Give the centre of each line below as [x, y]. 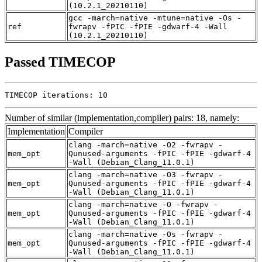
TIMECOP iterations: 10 [56, 95]
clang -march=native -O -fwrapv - [143, 204]
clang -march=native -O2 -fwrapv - [146, 144]
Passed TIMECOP [60, 62]
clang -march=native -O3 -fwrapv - [146, 174]
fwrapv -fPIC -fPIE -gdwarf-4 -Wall [148, 26]
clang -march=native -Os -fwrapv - [146, 234]
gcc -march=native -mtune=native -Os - [155, 18]
